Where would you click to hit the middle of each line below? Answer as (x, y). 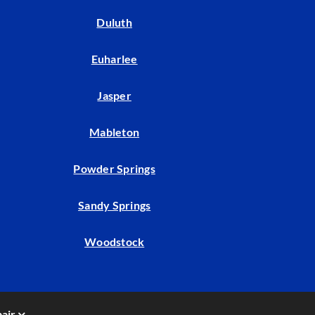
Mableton (115, 132)
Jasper (114, 96)
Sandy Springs (115, 205)
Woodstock (115, 242)
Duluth (114, 22)
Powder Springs (114, 169)
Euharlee (114, 59)
